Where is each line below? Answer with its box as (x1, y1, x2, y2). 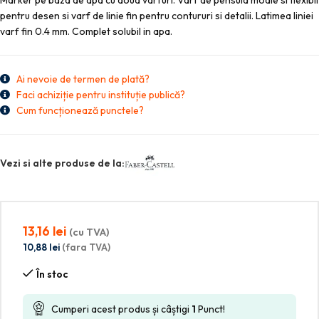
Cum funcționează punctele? (16, 104, 144, 117)
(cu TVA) (69, 225, 109, 239)
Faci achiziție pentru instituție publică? (16, 88, 185, 101)
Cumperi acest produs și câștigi (51, 302, 192, 315)
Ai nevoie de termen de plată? (16, 73, 150, 85)
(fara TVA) (60, 241, 110, 253)
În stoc (36, 267, 68, 281)
